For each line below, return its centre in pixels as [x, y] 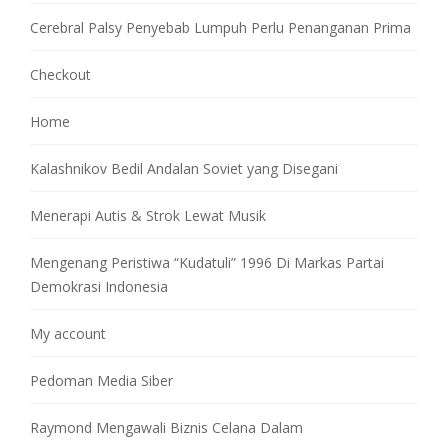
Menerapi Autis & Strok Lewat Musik [148, 215]
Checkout [60, 74]
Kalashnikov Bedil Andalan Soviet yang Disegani [184, 168]
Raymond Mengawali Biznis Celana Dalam [166, 427]
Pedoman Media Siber [101, 380]
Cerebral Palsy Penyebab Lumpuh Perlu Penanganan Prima [220, 27]
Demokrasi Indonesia [99, 286]
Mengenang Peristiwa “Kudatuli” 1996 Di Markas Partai [207, 262]
